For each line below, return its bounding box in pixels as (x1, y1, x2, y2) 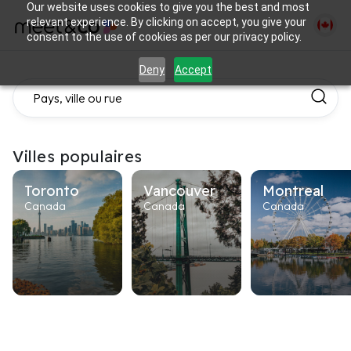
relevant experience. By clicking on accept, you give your (26, 16, 306, 28)
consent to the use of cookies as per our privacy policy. (26, 31, 302, 43)
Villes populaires (13, 147, 143, 166)
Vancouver (143, 182, 215, 200)
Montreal (262, 182, 324, 200)
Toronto (24, 182, 79, 200)
